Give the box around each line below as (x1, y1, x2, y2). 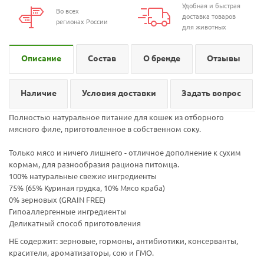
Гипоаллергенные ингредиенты (9, 207, 126, 216)
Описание (21, 54, 61, 64)
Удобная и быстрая (182, 2, 241, 10)
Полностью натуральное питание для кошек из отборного (9, 113, 224, 122)
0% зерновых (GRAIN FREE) (9, 196, 105, 204)
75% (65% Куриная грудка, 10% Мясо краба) (9, 184, 165, 193)
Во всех (55, 8, 79, 15)
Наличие (20, 88, 57, 98)
